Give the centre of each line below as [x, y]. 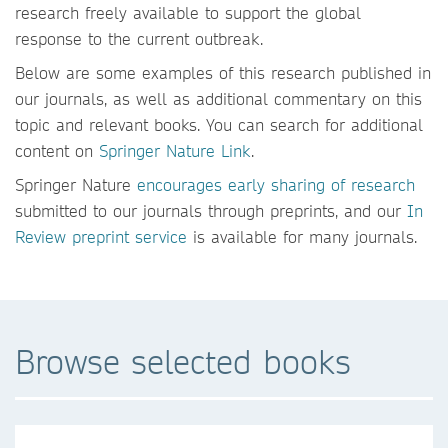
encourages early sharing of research [276, 184]
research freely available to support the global [188, 12]
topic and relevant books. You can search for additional [219, 124]
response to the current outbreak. [139, 38]
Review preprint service [101, 236]
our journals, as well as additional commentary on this [218, 98]
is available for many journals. [302, 236]
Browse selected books [183, 361]
